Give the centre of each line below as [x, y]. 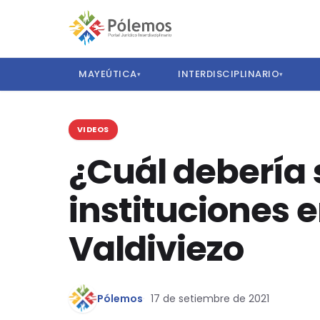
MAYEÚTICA [108, 74]
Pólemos [120, 299]
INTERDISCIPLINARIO [229, 74]
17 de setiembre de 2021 [210, 299]
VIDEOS [93, 129]
